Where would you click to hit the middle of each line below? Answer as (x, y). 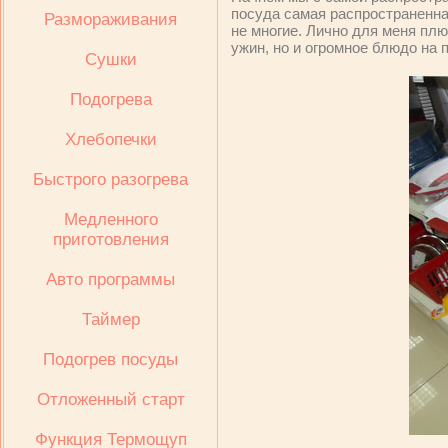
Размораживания (110, 19)
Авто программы (110, 279)
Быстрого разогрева (110, 179)
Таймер (110, 319)
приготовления (110, 239)
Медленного (110, 219)
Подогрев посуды (110, 359)
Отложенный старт (110, 399)
